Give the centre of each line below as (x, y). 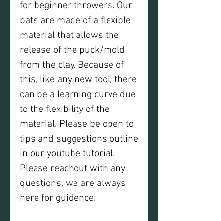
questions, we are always (73, 184)
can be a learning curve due (78, 95)
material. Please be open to (77, 124)
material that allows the (69, 36)
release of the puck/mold (72, 50)
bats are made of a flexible (75, 21)
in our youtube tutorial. (69, 154)
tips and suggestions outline (79, 139)
